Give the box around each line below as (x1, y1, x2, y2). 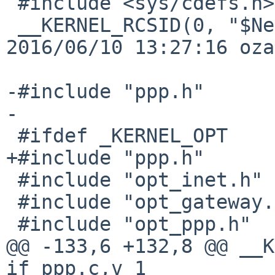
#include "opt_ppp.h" (6, 212, 18, 235)
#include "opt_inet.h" (6, 168, 18, 191)
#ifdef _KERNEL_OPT (6, 124, 18, 147)
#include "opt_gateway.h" (6, 190, 18, 213)
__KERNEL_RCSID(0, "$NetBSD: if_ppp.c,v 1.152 (6, 14, 18, 36)
